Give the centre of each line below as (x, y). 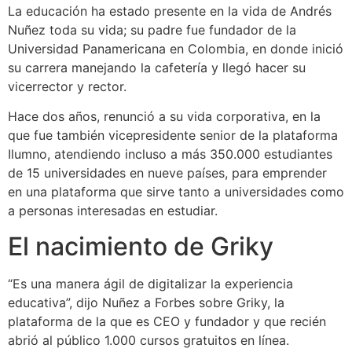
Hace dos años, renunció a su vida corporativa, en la (164, 117)
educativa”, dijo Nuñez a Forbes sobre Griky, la (146, 302)
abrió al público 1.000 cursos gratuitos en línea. (148, 340)
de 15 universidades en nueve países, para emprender (167, 173)
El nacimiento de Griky (141, 246)
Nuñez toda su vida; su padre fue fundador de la (152, 30)
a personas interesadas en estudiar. (113, 211)
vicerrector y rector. (67, 87)
